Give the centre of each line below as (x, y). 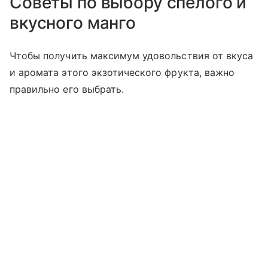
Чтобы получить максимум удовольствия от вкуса (132, 55)
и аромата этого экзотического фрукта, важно (122, 72)
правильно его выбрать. (67, 89)
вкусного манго (73, 22)
